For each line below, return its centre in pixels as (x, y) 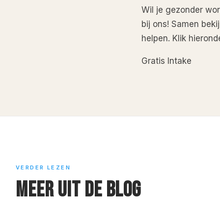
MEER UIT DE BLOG (79, 190)
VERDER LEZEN (43, 167)
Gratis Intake (166, 61)
